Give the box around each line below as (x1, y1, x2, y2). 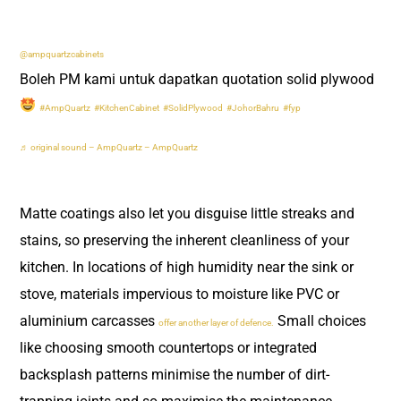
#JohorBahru (226, 102, 280, 113)
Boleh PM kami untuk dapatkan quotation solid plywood (20, 70, 374, 88)
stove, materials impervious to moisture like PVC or (20, 286, 339, 303)
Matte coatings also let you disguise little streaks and (20, 205, 354, 223)
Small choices (274, 312, 366, 330)
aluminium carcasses (20, 312, 158, 330)
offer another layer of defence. (158, 318, 274, 328)
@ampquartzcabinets (20, 48, 104, 59)
